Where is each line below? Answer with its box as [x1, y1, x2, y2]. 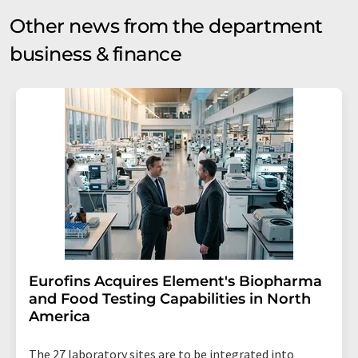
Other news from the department [10, 14, 323, 38]
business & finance [10, 42, 182, 66]
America [29, 308, 90, 325]
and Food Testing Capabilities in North [29, 290, 311, 308]
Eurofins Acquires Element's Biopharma [29, 272, 322, 290]
